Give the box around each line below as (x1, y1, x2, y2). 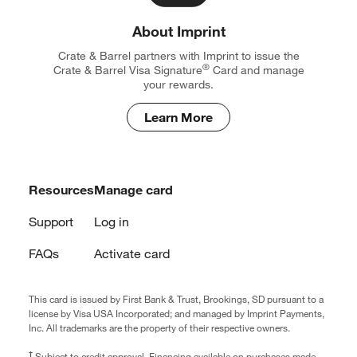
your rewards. (143, 77, 214, 92)
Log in (94, 214, 129, 230)
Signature (150, 63, 202, 78)
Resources (29, 182, 94, 198)
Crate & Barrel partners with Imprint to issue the (57, 49, 300, 64)
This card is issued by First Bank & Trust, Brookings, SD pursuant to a (29, 292, 324, 305)
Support (29, 214, 73, 230)
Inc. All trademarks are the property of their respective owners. (29, 320, 290, 334)
